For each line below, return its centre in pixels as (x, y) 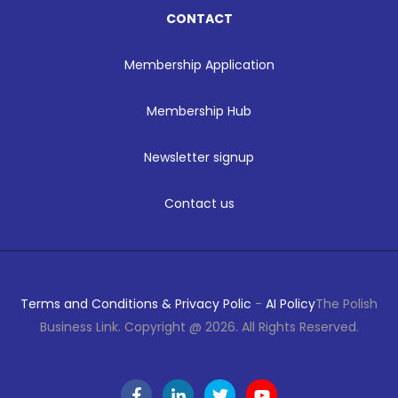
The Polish (346, 304)
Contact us (199, 204)
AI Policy (291, 304)
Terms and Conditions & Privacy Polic (136, 304)
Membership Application (199, 65)
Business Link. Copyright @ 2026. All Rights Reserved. (199, 327)
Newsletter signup (199, 158)
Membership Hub (199, 111)
